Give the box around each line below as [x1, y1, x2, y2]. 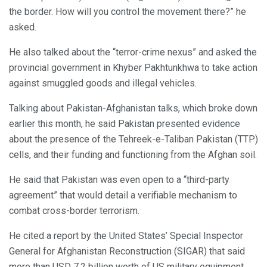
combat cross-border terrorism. [9, 204, 139, 216]
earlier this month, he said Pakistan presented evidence [9, 117, 240, 129]
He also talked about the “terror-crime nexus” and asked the [9, 46, 257, 58]
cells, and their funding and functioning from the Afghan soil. [9, 148, 257, 160]
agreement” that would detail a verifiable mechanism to [9, 189, 237, 201]
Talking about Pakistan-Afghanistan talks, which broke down [9, 102, 257, 114]
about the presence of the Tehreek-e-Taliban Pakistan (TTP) [9, 133, 258, 145]
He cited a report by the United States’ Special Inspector [9, 229, 243, 241]
